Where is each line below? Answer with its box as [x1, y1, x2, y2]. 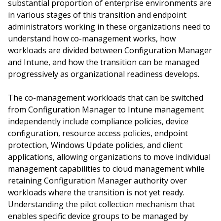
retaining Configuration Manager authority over [8, 175, 187, 186]
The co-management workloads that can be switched [8, 92, 203, 103]
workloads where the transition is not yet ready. [8, 187, 184, 198]
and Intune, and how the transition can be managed [8, 57, 199, 68]
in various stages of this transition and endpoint [8, 9, 186, 20]
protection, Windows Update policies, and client [8, 140, 183, 150]
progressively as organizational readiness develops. [8, 69, 199, 79]
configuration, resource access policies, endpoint [8, 128, 188, 139]
